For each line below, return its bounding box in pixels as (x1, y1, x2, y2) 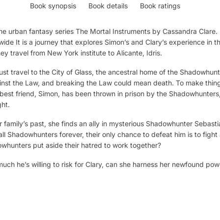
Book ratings (140, 1, 181, 10)
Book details (88, 1, 128, 10)
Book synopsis (30, 1, 77, 10)
